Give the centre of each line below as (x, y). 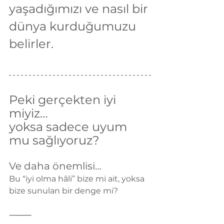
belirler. (31, 44)
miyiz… (28, 113)
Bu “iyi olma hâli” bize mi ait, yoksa (78, 179)
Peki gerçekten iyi (64, 100)
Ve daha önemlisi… (55, 166)
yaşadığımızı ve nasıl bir (80, 9)
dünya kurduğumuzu (74, 26)
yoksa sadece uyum (69, 127)
